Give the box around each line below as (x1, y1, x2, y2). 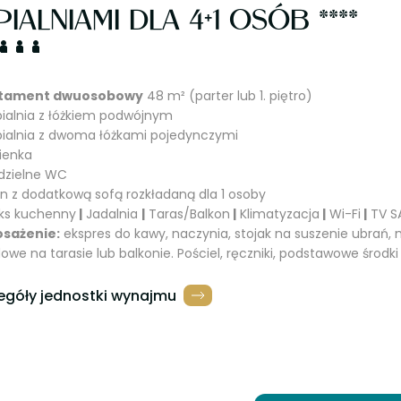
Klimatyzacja (236, 205, 320, 223)
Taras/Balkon (145, 205, 230, 223)
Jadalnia (82, 205, 141, 223)
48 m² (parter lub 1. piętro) (143, 87, 312, 105)
